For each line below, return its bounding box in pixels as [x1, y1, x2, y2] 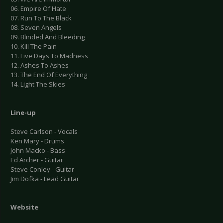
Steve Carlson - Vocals [10, 127, 78, 136]
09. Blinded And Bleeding [10, 32, 85, 42]
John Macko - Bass [10, 146, 65, 155]
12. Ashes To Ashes [10, 61, 69, 70]
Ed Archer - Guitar [10, 155, 63, 165]
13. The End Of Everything [10, 70, 87, 80]
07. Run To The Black [10, 13, 72, 23]
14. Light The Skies [10, 80, 65, 89]
